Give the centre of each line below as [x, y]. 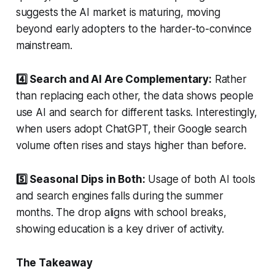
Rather [229, 79]
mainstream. [44, 45]
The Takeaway [54, 262]
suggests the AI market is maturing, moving [118, 12]
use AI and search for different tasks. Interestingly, [136, 112]
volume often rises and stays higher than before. [131, 145]
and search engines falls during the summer [119, 196]
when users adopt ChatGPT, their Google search [131, 129]
